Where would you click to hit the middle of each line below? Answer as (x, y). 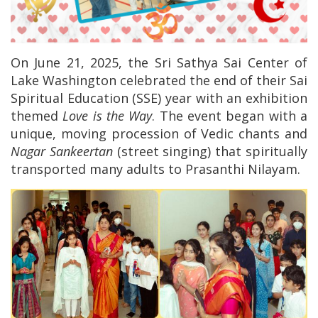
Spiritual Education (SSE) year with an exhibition (159, 98)
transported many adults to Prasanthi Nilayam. (155, 169)
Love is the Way (108, 116)
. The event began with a (230, 116)
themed (37, 116)
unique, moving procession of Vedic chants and (159, 133)
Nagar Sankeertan (62, 151)
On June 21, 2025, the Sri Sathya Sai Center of (159, 62)
